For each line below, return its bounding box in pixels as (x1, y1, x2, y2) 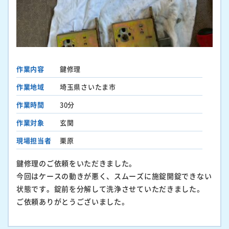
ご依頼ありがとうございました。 (16, 196, 129, 207)
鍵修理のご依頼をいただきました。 (16, 158, 137, 169)
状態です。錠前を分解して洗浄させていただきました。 (16, 184, 204, 194)
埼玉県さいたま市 (60, 82, 116, 92)
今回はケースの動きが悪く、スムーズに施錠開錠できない (16, 171, 212, 181)
